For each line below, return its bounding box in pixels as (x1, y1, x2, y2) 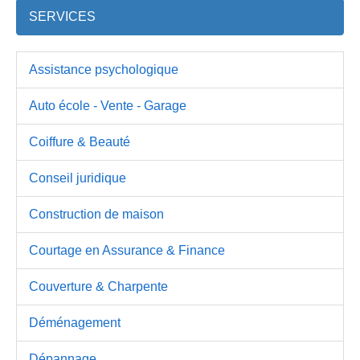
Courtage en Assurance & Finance (29, 243, 225, 257)
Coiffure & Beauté (29, 134, 130, 149)
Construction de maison (29, 207, 164, 221)
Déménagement (29, 315, 121, 329)
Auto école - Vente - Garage (29, 98, 186, 112)
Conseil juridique (29, 170, 126, 185)
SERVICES (29, 9, 96, 23)
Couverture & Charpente (29, 279, 168, 293)
